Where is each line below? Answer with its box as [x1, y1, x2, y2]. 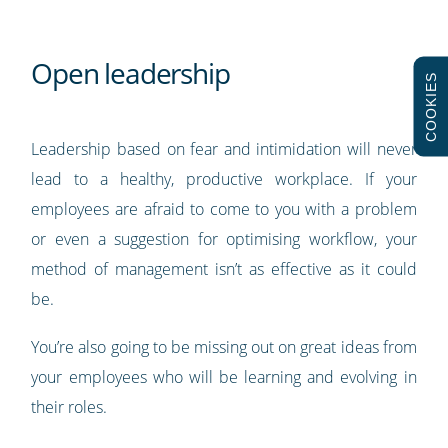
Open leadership [31, 53, 241, 92]
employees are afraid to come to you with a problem [31, 197, 417, 220]
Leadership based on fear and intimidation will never [31, 137, 417, 160]
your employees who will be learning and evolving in [31, 365, 417, 388]
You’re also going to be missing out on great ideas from [31, 335, 417, 358]
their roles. [31, 395, 112, 418]
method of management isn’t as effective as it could [31, 257, 417, 280]
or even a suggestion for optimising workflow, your [31, 227, 417, 250]
